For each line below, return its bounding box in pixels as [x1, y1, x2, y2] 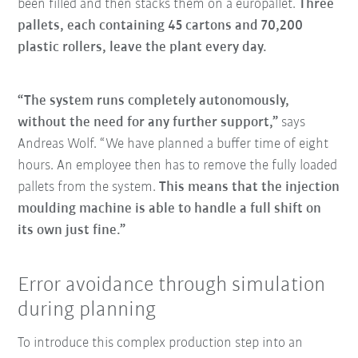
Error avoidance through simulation [18, 274, 326, 296]
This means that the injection [159, 179, 340, 195]
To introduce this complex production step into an [18, 335, 304, 351]
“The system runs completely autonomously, [18, 93, 290, 109]
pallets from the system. [18, 179, 160, 195]
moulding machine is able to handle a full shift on [18, 201, 322, 217]
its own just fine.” [18, 222, 126, 238]
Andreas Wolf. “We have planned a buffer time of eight [18, 136, 329, 152]
